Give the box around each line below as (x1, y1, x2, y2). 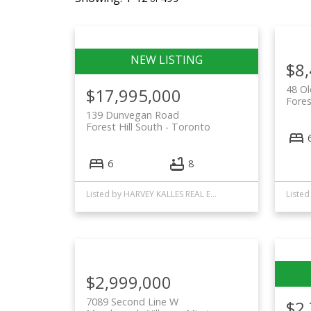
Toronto (171, 120, 210, 134)
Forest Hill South (85, 120, 162, 134)
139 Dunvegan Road (85, 108, 179, 122)
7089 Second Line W (85, 294, 178, 308)
